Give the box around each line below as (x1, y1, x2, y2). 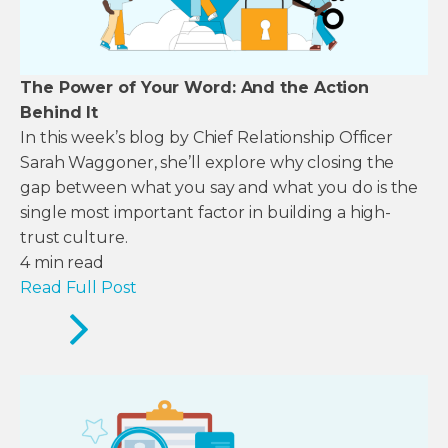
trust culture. (20, 228, 128, 248)
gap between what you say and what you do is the (20, 178, 419, 198)
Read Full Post (20, 278, 137, 298)
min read (33, 253, 105, 273)
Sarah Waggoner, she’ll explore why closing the (20, 153, 395, 173)
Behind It (20, 103, 99, 123)
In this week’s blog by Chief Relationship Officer (20, 128, 394, 148)
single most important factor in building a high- (20, 203, 392, 223)
